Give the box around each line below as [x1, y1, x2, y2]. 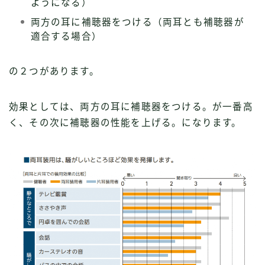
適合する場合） [30, 31, 102, 41]
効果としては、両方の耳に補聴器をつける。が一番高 [9, 101, 253, 112]
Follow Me [106, 171, 159, 180]
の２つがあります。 [9, 66, 99, 76]
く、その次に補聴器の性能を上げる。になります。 [9, 117, 242, 128]
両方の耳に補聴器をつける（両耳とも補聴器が [30, 17, 244, 27]
